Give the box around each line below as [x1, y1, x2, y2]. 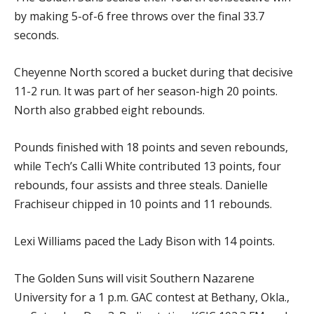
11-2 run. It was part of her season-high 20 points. [14, 83, 278, 99]
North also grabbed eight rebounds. [14, 102, 205, 118]
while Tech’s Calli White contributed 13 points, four [14, 158, 281, 174]
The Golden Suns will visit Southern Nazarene [14, 271, 254, 286]
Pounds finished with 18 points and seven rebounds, [14, 139, 288, 155]
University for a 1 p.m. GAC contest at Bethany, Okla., [14, 289, 289, 305]
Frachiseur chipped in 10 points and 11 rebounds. [14, 196, 272, 212]
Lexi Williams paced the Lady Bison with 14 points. [14, 233, 275, 249]
